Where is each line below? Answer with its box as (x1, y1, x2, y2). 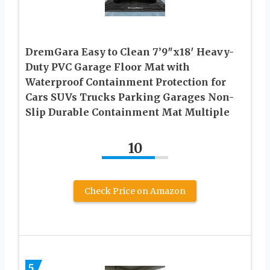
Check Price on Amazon (84, 185, 186, 196)
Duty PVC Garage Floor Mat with (25, 60, 190, 73)
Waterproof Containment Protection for (25, 75, 226, 88)
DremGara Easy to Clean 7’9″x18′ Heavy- (25, 45, 234, 58)
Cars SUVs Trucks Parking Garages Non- (25, 90, 234, 103)
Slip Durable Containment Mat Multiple (25, 105, 230, 118)
